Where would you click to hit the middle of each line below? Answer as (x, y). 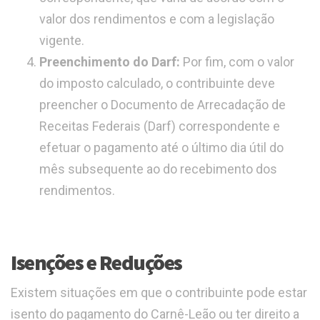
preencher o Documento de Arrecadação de (162, 105)
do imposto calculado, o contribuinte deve (157, 84)
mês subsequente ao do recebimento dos (158, 169)
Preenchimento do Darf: (110, 62)
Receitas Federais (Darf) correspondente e (160, 126)
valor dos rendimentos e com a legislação (157, 19)
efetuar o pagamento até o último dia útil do (161, 148)
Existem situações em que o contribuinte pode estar (159, 293)
